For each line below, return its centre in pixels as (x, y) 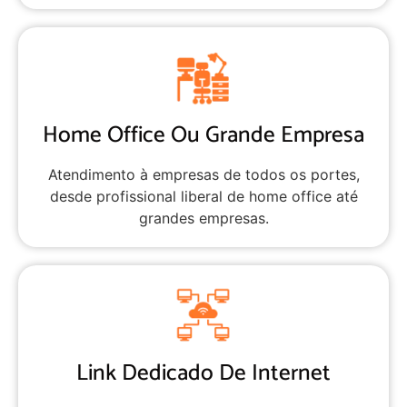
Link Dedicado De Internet (203, 374)
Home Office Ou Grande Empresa (203, 136)
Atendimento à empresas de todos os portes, (203, 175)
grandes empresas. (203, 218)
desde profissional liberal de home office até (203, 197)
